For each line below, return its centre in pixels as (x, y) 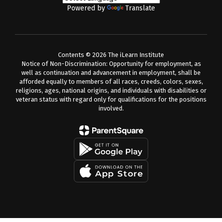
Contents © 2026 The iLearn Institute (111, 55)
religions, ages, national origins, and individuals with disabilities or (111, 90)
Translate (140, 8)
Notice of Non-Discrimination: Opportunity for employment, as (111, 64)
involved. (111, 108)
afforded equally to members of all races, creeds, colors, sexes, (111, 82)
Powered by (87, 8)
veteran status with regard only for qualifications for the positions (111, 99)
